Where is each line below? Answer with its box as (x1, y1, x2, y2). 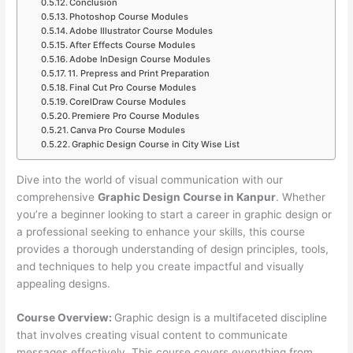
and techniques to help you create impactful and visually (17, 259, 305, 273)
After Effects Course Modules (69, 39, 195, 50)
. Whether (276, 190, 326, 203)
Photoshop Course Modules (69, 10, 188, 22)
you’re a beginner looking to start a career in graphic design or (17, 207, 333, 221)
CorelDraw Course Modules (69, 95, 186, 107)
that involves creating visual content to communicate (17, 329, 288, 342)
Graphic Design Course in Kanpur (98, 190, 277, 203)
